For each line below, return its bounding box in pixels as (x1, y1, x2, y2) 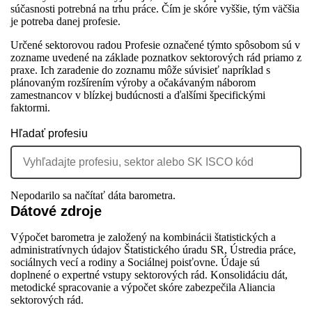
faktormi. (10, 102, 50, 114)
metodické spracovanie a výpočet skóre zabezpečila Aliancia (10, 281, 275, 293)
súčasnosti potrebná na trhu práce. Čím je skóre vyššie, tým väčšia (10, 3, 299, 15)
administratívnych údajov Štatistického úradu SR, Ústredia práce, (10, 244, 296, 256)
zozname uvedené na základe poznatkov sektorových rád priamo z (10, 52, 302, 63)
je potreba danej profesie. (10, 15, 120, 27)
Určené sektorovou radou (10, 39, 122, 51)
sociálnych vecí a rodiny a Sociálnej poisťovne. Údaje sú (10, 256, 260, 268)
